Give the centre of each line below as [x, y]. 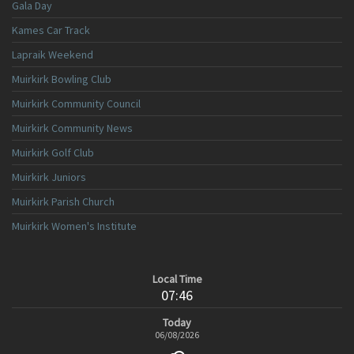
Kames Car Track [51, 30]
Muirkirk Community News [72, 128]
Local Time [177, 279]
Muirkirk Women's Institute [74, 226]
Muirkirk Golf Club [53, 153]
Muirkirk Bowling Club [62, 79]
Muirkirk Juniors [49, 177]
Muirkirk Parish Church [63, 201]
